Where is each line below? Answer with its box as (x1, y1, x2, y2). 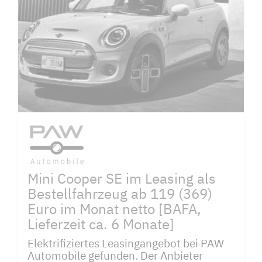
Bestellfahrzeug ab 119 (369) (27, 184, 212, 204)
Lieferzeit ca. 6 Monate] (27, 215, 174, 234)
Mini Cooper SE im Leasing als (27, 169, 216, 188)
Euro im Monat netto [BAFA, (27, 199, 201, 219)
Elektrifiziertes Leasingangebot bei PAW (27, 236, 224, 251)
